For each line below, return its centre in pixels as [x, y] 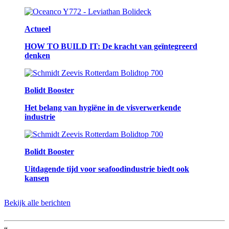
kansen [37, 178]
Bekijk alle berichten [37, 203]
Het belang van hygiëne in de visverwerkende [103, 108]
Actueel [38, 29]
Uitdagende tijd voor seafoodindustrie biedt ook [107, 169]
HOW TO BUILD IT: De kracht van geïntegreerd [111, 47]
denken [37, 56]
